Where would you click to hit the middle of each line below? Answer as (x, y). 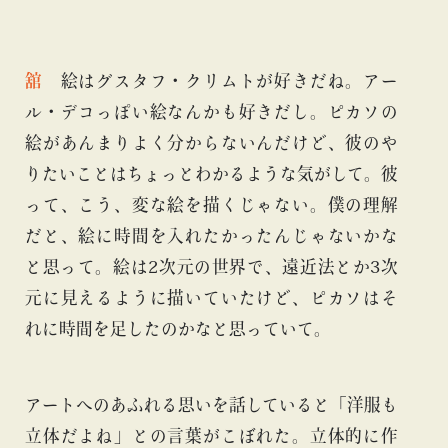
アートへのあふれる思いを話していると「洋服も (211, 404)
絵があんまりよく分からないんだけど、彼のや (211, 143)
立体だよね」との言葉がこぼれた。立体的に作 (211, 435)
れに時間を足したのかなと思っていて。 (178, 329)
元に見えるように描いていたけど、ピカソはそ (211, 298)
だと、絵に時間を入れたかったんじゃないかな (211, 236)
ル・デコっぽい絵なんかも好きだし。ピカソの (211, 112)
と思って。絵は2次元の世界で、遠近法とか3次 (211, 267)
